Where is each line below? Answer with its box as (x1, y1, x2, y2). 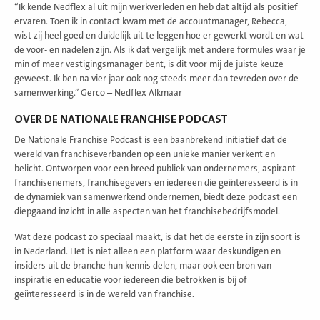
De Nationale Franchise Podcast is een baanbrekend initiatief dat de (14, 134, 287, 145)
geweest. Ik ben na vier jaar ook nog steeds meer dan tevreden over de (14, 73, 299, 84)
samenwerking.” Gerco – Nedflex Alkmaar (14, 87, 182, 98)
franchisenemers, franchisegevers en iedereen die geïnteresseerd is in (14, 177, 298, 188)
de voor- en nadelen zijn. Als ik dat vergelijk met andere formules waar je (14, 44, 306, 55)
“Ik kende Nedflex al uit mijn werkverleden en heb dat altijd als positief (14, 1, 298, 12)
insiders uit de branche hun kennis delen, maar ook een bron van (14, 260, 271, 271)
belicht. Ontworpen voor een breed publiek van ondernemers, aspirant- (14, 163, 299, 174)
